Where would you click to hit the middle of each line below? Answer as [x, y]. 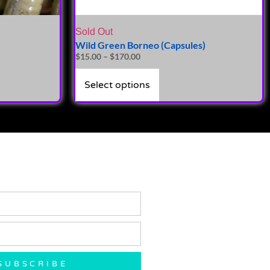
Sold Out [94, 32]
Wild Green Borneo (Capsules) [140, 45]
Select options [117, 85]
